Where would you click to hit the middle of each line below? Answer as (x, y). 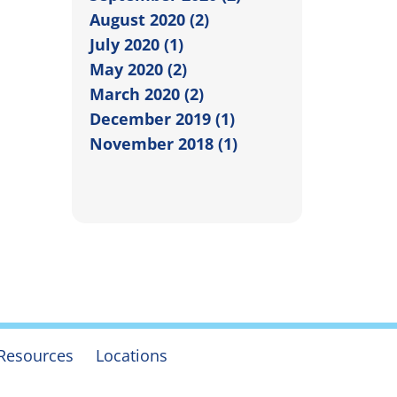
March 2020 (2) (147, 93)
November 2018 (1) (163, 143)
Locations (131, 355)
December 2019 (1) (162, 118)
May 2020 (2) (138, 69)
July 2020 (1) (136, 44)
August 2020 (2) (149, 19)
